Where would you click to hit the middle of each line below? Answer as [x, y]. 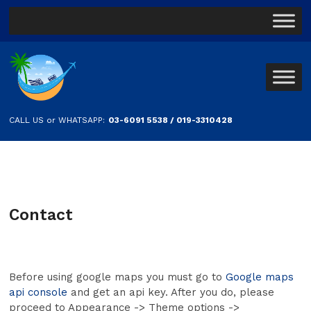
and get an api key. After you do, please [171, 292]
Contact [41, 215]
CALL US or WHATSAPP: [57, 120]
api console [39, 292]
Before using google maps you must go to [118, 277]
